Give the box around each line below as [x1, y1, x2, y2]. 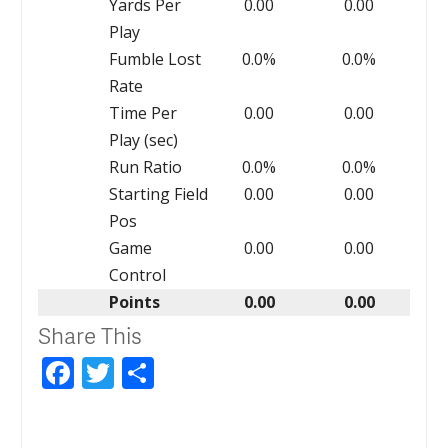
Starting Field [108, 182, 208, 205]
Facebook [74, 350, 216, 394]
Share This [38, 318, 143, 351]
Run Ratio [108, 155, 182, 178]
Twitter [114, 350, 222, 394]
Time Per [108, 101, 177, 124]
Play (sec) [108, 128, 178, 151]
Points [108, 290, 160, 313]
